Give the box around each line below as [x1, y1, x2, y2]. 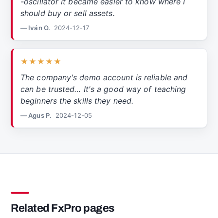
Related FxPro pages [11, 201, 114, 214]
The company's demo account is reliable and [20, 73, 188, 83]
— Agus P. [20, 111, 52, 120]
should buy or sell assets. [20, 8, 115, 18]
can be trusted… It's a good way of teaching [20, 84, 186, 94]
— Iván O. [20, 24, 50, 32]
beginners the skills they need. [20, 96, 134, 106]
